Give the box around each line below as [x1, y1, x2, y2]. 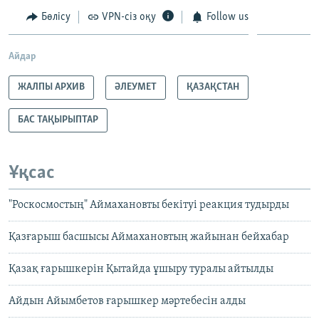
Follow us [206, 11, 249, 23]
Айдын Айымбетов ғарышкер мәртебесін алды [9, 295, 246, 307]
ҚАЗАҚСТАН [187, 82, 239, 93]
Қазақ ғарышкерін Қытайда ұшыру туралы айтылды [9, 263, 273, 275]
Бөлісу [41, 11, 70, 23]
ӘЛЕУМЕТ [115, 82, 157, 93]
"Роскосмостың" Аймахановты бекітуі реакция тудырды [9, 199, 289, 211]
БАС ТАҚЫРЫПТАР [18, 115, 98, 126]
